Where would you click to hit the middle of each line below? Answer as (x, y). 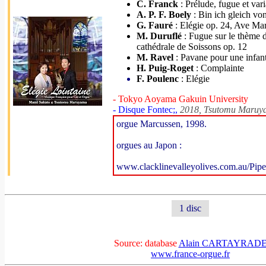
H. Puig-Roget (165, 68)
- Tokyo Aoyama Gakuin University (180, 99)
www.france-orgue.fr (190, 254)
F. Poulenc (158, 79)
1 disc (190, 208)
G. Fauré (155, 25)
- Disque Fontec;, (146, 110)
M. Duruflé (159, 36)
